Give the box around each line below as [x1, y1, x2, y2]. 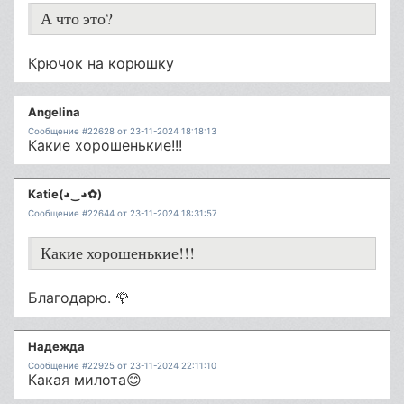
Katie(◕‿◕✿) [28, 187, 102, 201]
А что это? [41, 8, 113, 29]
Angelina [28, 105, 80, 119]
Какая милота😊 [28, 371, 142, 389]
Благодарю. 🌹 [28, 289, 130, 307]
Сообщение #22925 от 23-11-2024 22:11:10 [28, 361, 216, 371]
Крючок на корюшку [28, 54, 174, 72]
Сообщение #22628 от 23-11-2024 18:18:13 [28, 126, 216, 136]
